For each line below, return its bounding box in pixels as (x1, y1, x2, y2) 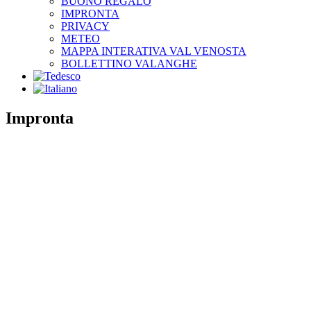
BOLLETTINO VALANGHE (61, 58, 197, 69)
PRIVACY (61, 20, 110, 32)
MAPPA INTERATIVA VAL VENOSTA (61, 45, 246, 57)
